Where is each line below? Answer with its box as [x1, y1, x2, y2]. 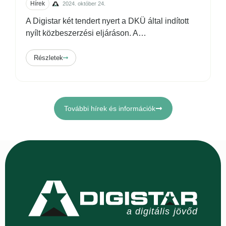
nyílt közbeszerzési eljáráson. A [26, 29, 138, 38]
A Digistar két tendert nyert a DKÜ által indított [26, 17, 189, 26]
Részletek [34, 54, 63, 62]
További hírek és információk [64, 104, 155, 113]
